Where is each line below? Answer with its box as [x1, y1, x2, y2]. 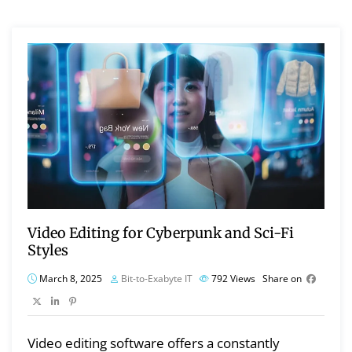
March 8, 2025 [37, 272, 102, 286]
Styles [27, 241, 68, 260]
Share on [262, 272, 302, 286]
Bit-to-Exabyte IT [121, 272, 192, 286]
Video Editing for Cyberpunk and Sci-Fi [27, 224, 294, 243]
